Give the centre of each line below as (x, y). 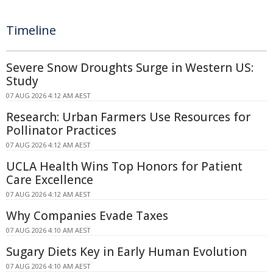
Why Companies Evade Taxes (87, 215)
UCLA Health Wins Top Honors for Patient (124, 166)
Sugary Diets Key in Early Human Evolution (126, 251)
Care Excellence (50, 179)
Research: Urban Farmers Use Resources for (128, 117)
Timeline (31, 30)
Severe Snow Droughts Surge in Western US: (130, 67)
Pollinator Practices (61, 130)
